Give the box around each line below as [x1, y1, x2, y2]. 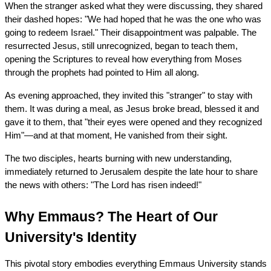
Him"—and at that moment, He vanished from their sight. [4, 130, 227, 140]
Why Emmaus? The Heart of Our [4, 208, 218, 224]
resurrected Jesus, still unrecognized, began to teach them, [4, 41, 238, 51]
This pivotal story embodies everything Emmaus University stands [4, 258, 267, 269]
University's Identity [4, 229, 137, 245]
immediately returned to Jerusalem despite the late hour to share [4, 166, 258, 177]
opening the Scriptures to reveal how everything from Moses [4, 54, 242, 64]
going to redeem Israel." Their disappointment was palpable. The [4, 27, 256, 38]
